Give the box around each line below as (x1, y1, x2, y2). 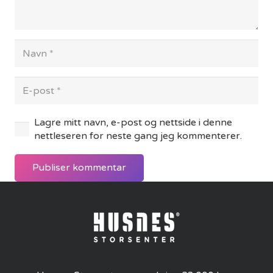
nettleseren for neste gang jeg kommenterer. (34, 130, 242, 143)
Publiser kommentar (32, 161, 126, 174)
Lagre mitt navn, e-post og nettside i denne (34, 116, 232, 129)
